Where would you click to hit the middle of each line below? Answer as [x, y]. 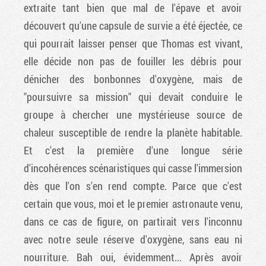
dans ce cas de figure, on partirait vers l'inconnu [133, 222]
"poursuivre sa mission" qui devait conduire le [133, 97]
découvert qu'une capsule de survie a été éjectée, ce [133, 26]
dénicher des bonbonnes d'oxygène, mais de [133, 79]
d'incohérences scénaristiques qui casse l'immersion [133, 168]
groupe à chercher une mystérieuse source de [133, 115]
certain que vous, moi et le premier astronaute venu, [133, 204]
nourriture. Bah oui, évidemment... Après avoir [133, 257]
